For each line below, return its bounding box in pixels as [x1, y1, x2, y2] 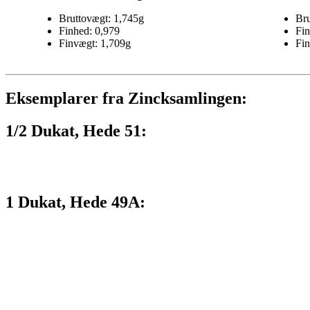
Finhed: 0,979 [58, 25, 120, 37]
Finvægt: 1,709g [58, 37, 131, 50]
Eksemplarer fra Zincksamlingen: [6, 89, 247, 108]
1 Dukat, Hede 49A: [6, 193, 145, 212]
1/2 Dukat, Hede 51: [6, 122, 147, 140]
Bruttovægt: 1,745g [58, 12, 144, 25]
